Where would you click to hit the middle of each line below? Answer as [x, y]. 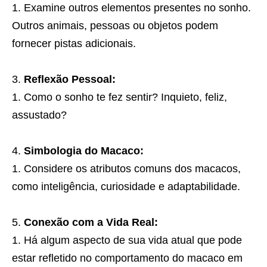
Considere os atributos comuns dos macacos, [132, 168]
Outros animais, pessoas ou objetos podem [115, 25]
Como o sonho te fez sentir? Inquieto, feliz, [125, 97]
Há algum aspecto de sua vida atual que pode [133, 240]
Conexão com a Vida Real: [91, 222]
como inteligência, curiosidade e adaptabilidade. [126, 186]
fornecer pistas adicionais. [74, 43]
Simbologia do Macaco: [84, 150]
